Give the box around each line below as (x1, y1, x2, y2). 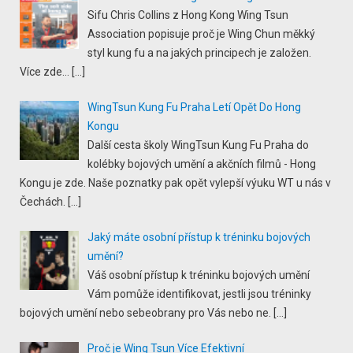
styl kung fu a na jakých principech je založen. (87, 46, 311, 59)
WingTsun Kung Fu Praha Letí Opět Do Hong (87, 100, 301, 113)
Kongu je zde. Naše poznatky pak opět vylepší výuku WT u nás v (20, 176, 331, 189)
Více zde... (20, 65, 69, 78)
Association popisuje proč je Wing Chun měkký (87, 27, 315, 40)
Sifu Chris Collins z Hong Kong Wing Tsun (87, 8, 288, 21)
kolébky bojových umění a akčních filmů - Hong (87, 157, 316, 170)
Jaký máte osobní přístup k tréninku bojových (87, 230, 310, 243)
